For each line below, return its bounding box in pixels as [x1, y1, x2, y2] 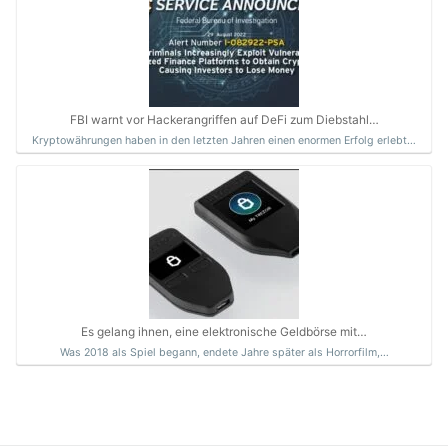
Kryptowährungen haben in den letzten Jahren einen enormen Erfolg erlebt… [32, 134, 416, 148]
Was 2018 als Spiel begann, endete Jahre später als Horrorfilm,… [59, 346, 389, 360]
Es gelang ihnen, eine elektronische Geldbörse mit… [81, 324, 367, 340]
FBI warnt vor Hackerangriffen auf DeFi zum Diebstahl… [69, 112, 379, 128]
